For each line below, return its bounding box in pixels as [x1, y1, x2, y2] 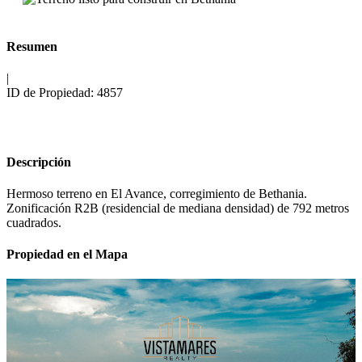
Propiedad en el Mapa [6, 247, 128, 262]
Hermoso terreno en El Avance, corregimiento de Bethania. [6, 186, 307, 200]
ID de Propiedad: [6, 86, 94, 100]
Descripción [6, 154, 71, 169]
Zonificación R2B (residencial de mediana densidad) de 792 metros [6, 200, 349, 215]
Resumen [6, 40, 57, 54]
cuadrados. [6, 215, 61, 229]
